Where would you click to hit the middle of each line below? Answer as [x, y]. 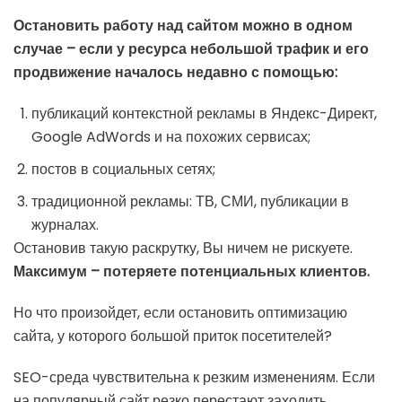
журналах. [65, 225]
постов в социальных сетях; [123, 170]
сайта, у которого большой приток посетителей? [173, 336]
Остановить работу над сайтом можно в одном [183, 26]
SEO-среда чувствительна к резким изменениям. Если [194, 378]
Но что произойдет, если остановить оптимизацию [180, 313]
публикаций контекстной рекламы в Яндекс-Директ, [204, 114]
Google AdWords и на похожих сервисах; [171, 137]
